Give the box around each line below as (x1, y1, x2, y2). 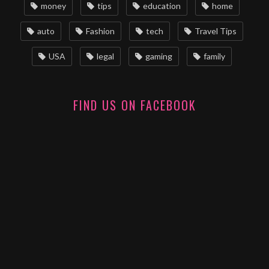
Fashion (85, 26, 115, 37)
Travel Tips (194, 26, 237, 37)
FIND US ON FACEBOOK (73, 96, 196, 115)
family (203, 51, 225, 62)
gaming (145, 51, 172, 62)
